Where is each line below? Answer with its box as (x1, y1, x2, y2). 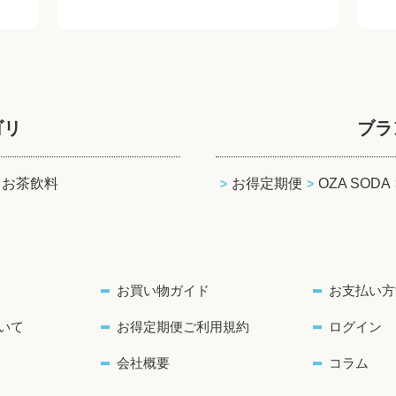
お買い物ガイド (117, 283, 209, 298)
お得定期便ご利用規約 (117, 319, 249, 334)
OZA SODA (318, 176, 391, 191)
